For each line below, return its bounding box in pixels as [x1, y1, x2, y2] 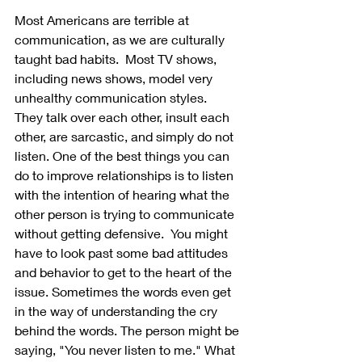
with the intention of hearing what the [15, 187, 233, 203]
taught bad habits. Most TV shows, [15, 51, 220, 67]
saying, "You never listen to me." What [15, 342, 238, 358]
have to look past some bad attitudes [15, 245, 231, 261]
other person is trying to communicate [15, 206, 238, 222]
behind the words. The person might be [15, 322, 242, 339]
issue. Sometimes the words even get [15, 284, 234, 300]
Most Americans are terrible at [15, 12, 192, 28]
